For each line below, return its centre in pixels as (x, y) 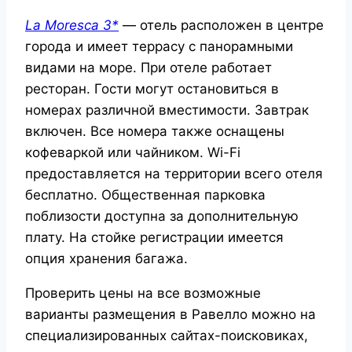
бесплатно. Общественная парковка (145, 195)
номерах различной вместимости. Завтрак (167, 110)
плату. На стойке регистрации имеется (154, 238)
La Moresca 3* (72, 26)
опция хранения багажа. (106, 259)
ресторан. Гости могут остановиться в (152, 89)
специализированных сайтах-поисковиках (165, 336)
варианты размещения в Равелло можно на (170, 315)
